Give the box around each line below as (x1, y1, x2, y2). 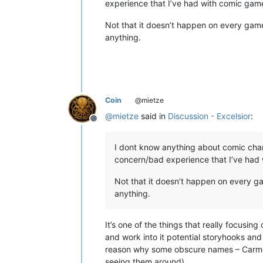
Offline (93, 119, 122, 130)
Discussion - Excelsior (168, 111, 251, 121)
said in (139, 111, 168, 121)
